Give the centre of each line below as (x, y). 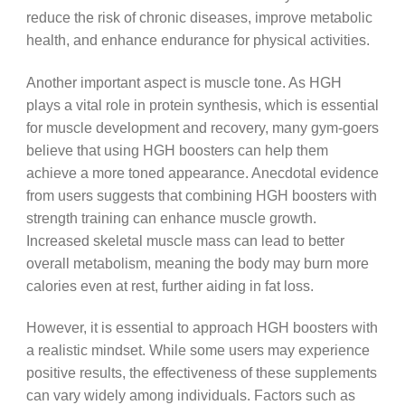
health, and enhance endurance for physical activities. (198, 40)
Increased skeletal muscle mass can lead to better (185, 240)
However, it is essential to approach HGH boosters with (202, 328)
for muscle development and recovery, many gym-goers (202, 127)
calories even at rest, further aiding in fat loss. (170, 285)
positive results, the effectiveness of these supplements (201, 373)
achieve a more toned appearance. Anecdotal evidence (202, 172)
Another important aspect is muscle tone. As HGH (184, 82)
